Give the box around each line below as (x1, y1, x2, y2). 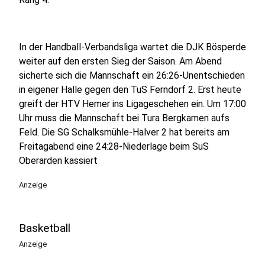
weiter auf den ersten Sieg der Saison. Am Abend (19, 56, 222, 67)
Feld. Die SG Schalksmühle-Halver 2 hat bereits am (19, 127, 230, 138)
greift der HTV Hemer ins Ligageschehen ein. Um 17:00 (19, 98, 246, 109)
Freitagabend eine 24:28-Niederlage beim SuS (19, 141, 209, 152)
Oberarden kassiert (19, 155, 100, 166)
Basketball (19, 221, 70, 235)
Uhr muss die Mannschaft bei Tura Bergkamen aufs (19, 112, 230, 124)
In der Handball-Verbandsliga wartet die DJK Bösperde (19, 41, 246, 53)
